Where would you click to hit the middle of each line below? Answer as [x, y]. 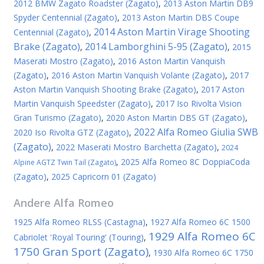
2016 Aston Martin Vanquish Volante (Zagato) [138, 75]
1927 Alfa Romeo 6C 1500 [200, 222]
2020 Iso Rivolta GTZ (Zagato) [71, 132]
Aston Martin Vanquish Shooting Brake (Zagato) [105, 89]
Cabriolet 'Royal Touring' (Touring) [79, 237]
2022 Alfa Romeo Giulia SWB [196, 132]
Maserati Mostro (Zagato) [63, 61]
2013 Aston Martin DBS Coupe [181, 17]
